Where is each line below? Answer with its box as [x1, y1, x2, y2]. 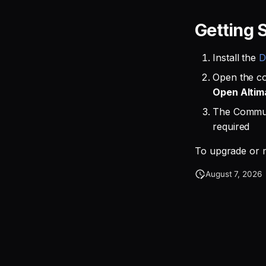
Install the [213, 52, 259, 64]
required [213, 121, 250, 132]
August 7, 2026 [205, 169, 262, 179]
